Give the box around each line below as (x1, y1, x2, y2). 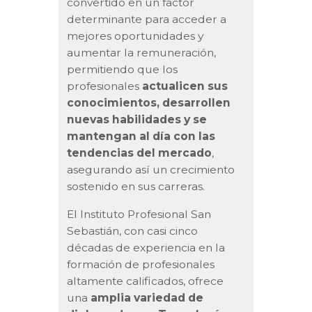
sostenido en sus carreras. (67, 180, 208, 194)
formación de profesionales (67, 257, 215, 271)
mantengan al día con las (67, 130, 216, 143)
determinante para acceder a (67, 13, 227, 26)
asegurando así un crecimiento (67, 163, 235, 177)
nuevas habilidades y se (67, 113, 208, 127)
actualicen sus (142, 79, 228, 93)
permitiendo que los (67, 63, 178, 77)
